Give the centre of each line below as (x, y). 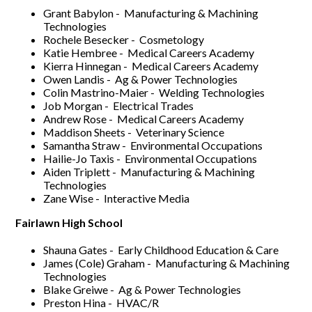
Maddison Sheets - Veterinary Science (134, 132)
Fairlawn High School (69, 222)
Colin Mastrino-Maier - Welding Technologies (154, 92)
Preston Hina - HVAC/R (101, 302)
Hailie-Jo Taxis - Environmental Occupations (150, 158)
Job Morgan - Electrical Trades (119, 105)
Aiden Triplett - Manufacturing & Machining (149, 171)
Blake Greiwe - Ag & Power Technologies (142, 289)
